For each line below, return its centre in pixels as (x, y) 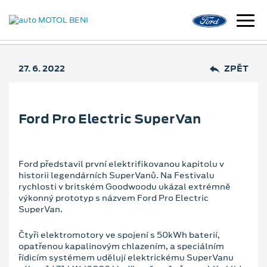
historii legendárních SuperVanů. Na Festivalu (117, 175)
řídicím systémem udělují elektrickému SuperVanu (126, 257)
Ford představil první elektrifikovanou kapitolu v (121, 164)
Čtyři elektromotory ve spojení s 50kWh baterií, (119, 235)
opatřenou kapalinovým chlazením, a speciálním (121, 246)
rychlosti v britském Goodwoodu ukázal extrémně (125, 186)
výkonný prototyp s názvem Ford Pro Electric (114, 198)
